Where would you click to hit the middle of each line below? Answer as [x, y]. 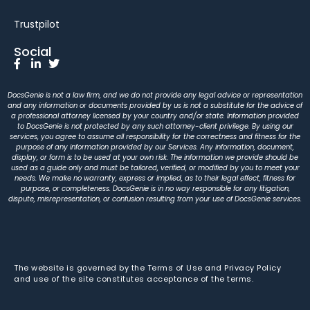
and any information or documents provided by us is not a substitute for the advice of [155, 105]
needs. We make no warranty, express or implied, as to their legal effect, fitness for [155, 178]
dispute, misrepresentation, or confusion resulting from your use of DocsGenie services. [155, 199]
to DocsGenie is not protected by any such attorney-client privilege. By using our [155, 126]
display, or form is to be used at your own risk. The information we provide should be [155, 157]
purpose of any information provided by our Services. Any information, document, [155, 147]
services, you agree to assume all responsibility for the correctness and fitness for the [155, 136]
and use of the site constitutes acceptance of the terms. [134, 279]
